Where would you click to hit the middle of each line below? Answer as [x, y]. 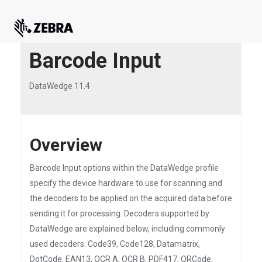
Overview [66, 145]
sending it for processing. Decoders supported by [120, 213]
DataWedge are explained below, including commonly [127, 229]
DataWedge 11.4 [60, 86]
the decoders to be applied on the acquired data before [131, 198]
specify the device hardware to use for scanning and [126, 183]
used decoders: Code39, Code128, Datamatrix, [115, 244]
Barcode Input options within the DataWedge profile [124, 168]
